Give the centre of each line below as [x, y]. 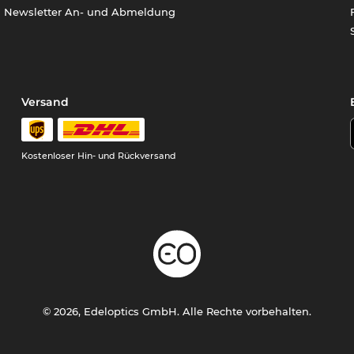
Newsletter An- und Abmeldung [90, 12]
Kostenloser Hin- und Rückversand [99, 156]
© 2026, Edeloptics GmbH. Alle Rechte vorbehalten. [177, 312]
